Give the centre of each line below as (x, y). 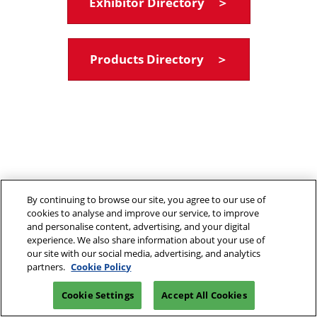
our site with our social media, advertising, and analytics (144, 253)
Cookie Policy (101, 267)
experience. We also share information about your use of (146, 240)
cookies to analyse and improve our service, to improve (143, 213)
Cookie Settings (97, 295)
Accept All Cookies (204, 295)
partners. (47, 267)
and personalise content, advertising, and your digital (139, 226)
